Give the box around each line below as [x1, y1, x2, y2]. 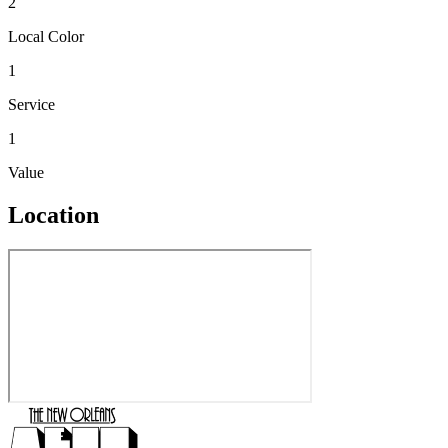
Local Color [8, 28, 84, 46]
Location [8, 202, 99, 229]
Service [8, 96, 55, 114]
